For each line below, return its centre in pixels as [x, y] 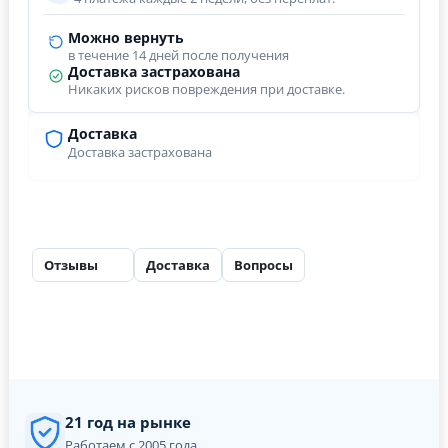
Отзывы [71, 264]
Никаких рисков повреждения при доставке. [206, 89]
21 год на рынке [128, 421]
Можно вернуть [126, 37]
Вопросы [263, 264]
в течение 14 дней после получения [178, 55]
